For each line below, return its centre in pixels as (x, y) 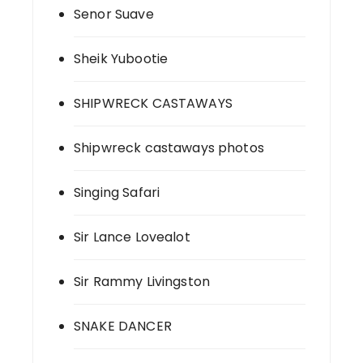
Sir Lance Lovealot (132, 237)
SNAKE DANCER (123, 327)
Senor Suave (114, 15)
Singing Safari (117, 193)
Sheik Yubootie (121, 59)
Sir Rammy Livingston (142, 282)
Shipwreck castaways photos (169, 148)
